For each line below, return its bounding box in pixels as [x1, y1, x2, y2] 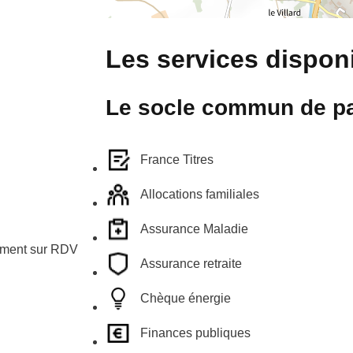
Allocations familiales [140, 188, 259, 201]
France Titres [140, 153, 214, 166]
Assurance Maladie [140, 222, 248, 236]
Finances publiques [140, 326, 251, 340]
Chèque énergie [140, 292, 231, 305]
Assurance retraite [140, 257, 242, 270]
